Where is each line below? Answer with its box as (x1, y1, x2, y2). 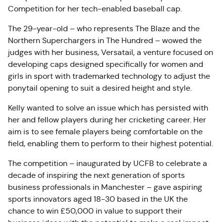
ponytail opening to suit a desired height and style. (8, 83, 192, 93)
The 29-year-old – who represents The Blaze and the (8, 24, 200, 33)
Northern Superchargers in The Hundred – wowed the (8, 36, 202, 45)
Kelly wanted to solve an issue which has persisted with (8, 103, 208, 112)
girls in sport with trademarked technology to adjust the (8, 71, 210, 81)
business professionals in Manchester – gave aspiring (8, 182, 202, 192)
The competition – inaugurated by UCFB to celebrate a (8, 159, 207, 168)
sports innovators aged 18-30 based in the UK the (8, 194, 188, 204)
